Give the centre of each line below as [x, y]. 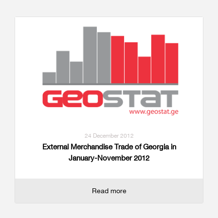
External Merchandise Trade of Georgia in [109, 147]
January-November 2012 [109, 158]
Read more [109, 191]
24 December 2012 [109, 136]
